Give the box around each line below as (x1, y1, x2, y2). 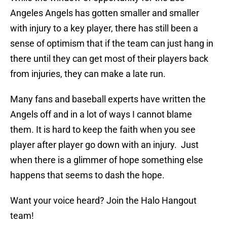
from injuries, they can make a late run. (10, 68, 166, 80)
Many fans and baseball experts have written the (10, 94, 206, 105)
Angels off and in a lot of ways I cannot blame (10, 109, 192, 120)
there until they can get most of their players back (10, 53, 208, 64)
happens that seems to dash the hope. (10, 170, 165, 181)
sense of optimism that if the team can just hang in (10, 38, 213, 49)
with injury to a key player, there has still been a (10, 23, 198, 34)
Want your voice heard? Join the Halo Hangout (10, 195, 197, 206)
